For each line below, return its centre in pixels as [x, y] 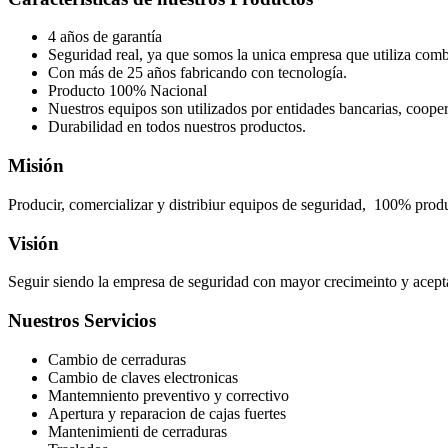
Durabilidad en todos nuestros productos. [177, 127]
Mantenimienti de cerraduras [139, 431]
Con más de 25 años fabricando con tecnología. [197, 73]
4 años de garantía [105, 37]
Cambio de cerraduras [117, 359]
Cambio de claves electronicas [143, 377]
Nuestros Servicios [82, 321]
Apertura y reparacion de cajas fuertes [169, 413]
